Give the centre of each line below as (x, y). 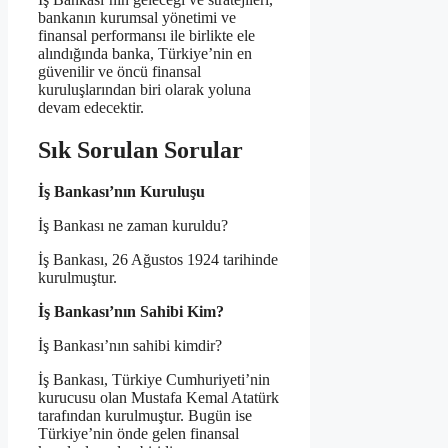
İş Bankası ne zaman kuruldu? (133, 226)
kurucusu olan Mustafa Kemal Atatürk (158, 398)
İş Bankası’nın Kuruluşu (121, 192)
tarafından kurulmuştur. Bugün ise (145, 416)
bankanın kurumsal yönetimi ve (137, 17)
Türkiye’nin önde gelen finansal (138, 434)
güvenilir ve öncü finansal (119, 71)
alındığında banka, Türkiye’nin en (145, 53)
